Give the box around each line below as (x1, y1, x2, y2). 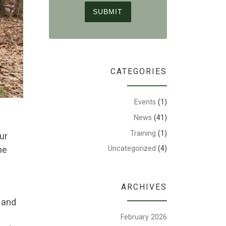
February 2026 (121, 213, 167, 221)
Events (134, 97, 156, 106)
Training (130, 129, 156, 137)
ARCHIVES (121, 182, 167, 192)
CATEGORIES (110, 67, 167, 77)
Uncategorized (108, 144, 156, 153)
